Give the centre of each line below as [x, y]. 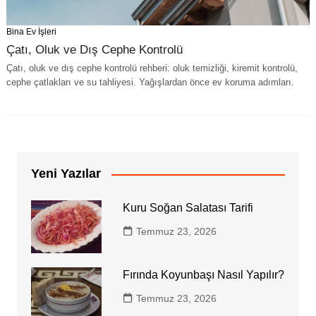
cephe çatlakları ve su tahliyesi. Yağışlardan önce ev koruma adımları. [150, 82]
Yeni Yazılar [66, 174]
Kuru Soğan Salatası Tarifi [188, 208]
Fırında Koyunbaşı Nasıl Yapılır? [203, 275]
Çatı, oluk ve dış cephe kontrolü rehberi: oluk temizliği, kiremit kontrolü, [152, 68]
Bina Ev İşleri [31, 32]
